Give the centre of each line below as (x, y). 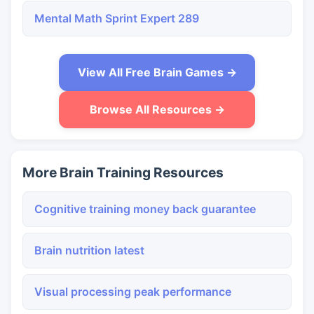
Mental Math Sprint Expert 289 (117, 18)
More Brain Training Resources (123, 172)
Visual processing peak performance (133, 292)
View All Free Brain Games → (157, 72)
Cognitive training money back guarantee (145, 209)
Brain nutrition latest (89, 250)
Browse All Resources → (157, 109)
